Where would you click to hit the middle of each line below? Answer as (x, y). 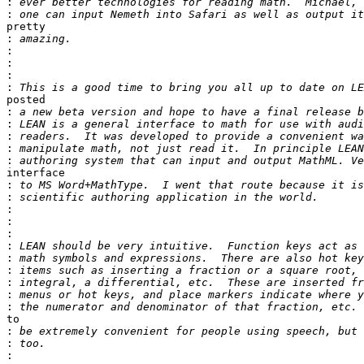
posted (26, 100)
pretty (26, 27)
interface (36, 173)
